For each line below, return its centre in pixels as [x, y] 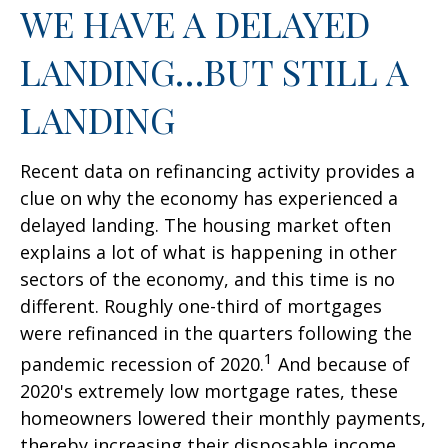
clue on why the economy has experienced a [209, 198]
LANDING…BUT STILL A [214, 71]
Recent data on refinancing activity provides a [217, 171]
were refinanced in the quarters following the [216, 333]
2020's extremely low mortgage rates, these [209, 391]
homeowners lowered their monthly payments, [223, 418]
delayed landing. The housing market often [205, 225]
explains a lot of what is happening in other [208, 252]
